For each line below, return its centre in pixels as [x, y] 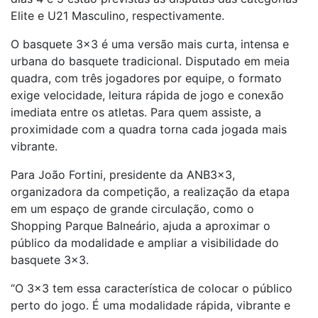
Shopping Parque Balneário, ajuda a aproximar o [141, 226]
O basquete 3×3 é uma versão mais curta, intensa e [150, 44]
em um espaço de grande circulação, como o [132, 209]
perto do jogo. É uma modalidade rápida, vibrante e [150, 305]
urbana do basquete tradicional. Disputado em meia [150, 61]
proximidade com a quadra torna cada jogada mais [149, 129]
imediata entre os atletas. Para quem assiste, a [136, 112]
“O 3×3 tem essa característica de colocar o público [152, 288]
